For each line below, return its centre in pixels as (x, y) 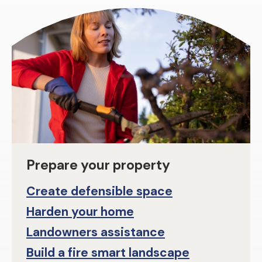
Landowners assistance (96, 232)
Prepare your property (98, 165)
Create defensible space (99, 192)
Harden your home (80, 212)
